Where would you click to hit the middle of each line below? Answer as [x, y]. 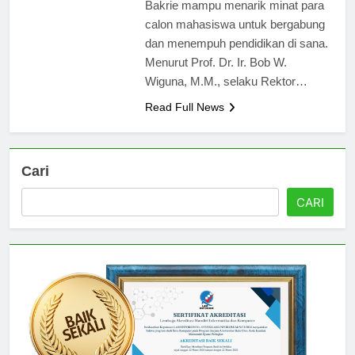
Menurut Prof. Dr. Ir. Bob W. [216, 76]
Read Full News [184, 121]
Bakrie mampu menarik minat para [234, 19]
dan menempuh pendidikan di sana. [236, 57]
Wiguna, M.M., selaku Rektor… [226, 95]
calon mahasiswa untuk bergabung [235, 38]
